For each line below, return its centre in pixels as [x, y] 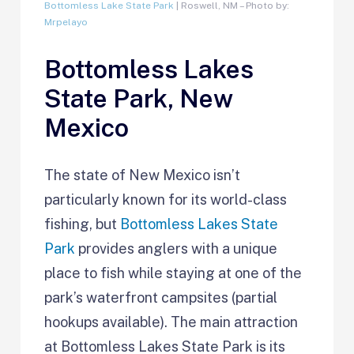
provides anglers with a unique [177, 249]
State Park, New [139, 98]
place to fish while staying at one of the [173, 273]
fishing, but [83, 224]
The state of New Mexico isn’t [143, 175]
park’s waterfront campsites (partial [161, 298]
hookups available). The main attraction [171, 322]
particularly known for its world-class [166, 200]
